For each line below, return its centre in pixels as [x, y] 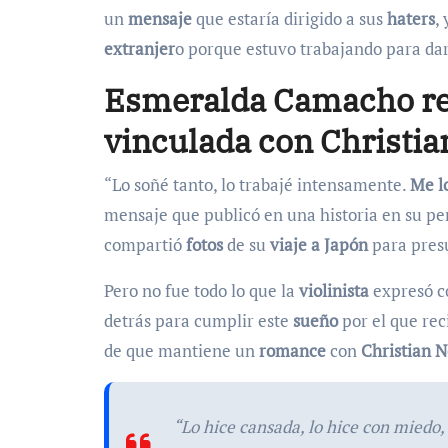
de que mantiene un [181, 350]
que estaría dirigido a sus [289, 18]
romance [292, 350]
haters [411, 18]
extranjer [139, 48]
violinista [334, 290]
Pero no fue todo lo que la [201, 290]
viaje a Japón [321, 244]
